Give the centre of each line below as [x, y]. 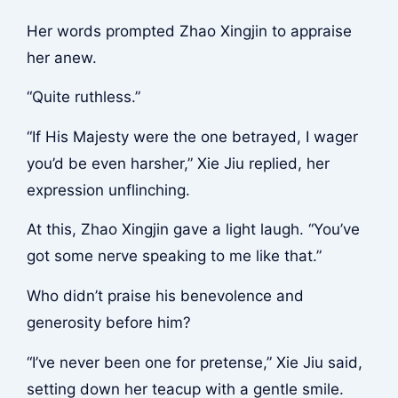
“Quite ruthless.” [83, 97]
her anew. [61, 57]
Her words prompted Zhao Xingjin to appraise [189, 31]
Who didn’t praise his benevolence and [165, 296]
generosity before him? [108, 323]
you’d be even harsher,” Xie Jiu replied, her [178, 163]
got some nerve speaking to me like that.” [174, 256]
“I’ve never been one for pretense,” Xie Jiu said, [194, 362]
